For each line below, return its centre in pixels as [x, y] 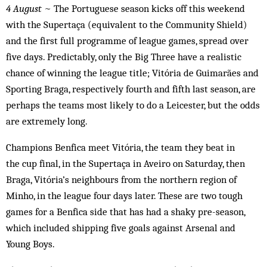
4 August [24, 9]
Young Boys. [30, 244]
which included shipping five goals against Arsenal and [121, 228]
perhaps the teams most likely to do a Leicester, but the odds [133, 105]
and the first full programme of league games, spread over [127, 41]
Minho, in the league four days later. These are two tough [124, 196]
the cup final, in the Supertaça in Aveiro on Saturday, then [125, 164]
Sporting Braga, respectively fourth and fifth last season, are [131, 89]
